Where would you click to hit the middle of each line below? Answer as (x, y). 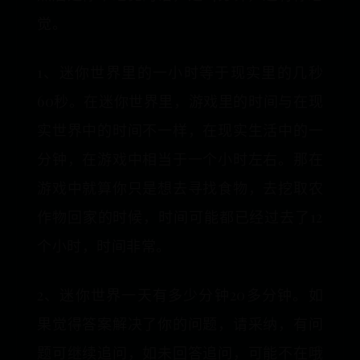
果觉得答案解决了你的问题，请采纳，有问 (180, 324)
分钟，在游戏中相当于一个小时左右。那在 (180, 159)
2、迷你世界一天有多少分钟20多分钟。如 (180, 295)
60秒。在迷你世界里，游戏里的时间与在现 (180, 101)
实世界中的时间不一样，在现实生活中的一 (180, 130)
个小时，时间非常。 (104, 246)
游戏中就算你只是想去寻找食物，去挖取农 (180, 188)
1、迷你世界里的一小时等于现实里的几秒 (180, 72)
